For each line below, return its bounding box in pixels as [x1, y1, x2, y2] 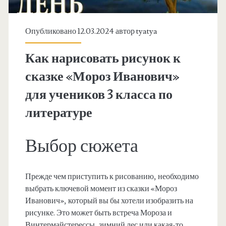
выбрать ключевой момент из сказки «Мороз [25, 184, 177, 194]
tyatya [136, 26, 157, 37]
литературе [25, 104, 92, 122]
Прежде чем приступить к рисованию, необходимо [25, 172, 199, 182]
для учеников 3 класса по [25, 86, 173, 104]
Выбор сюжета [25, 135, 138, 158]
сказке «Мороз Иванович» [25, 68, 180, 86]
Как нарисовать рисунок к [25, 50, 181, 68]
